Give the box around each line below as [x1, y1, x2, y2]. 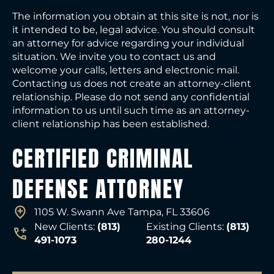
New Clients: [34, 221, 97, 233]
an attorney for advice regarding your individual [12, 37, 244, 50]
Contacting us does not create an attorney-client [12, 78, 251, 90]
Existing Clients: [146, 221, 227, 233]
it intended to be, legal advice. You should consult [12, 24, 255, 36]
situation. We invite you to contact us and [12, 51, 216, 63]
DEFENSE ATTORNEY [12, 172, 184, 206]
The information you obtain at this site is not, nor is [12, 10, 259, 23]
